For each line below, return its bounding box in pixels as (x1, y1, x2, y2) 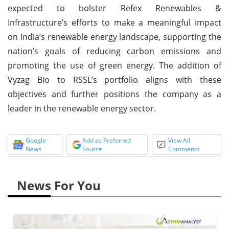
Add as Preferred (82, 135, 131, 145)
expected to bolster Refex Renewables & (8, 2, 221, 14)
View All (168, 135, 191, 145)
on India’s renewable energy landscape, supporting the (8, 31, 221, 42)
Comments (168, 144, 200, 153)
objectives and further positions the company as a (8, 88, 221, 100)
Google (26, 135, 46, 145)
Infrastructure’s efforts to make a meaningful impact (8, 16, 221, 28)
